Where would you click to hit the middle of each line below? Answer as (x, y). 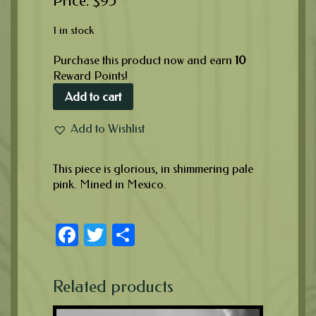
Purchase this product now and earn (144, 60)
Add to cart (93, 96)
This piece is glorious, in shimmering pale (153, 168)
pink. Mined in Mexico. (110, 184)
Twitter (137, 234)
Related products (113, 286)
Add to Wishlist (108, 129)
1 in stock (73, 31)
